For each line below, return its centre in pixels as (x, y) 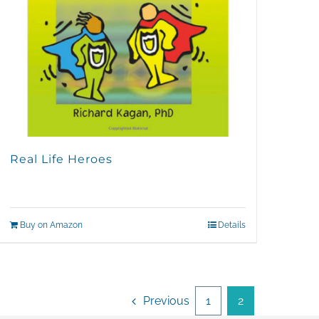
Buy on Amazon (51, 225)
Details (231, 225)
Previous (166, 301)
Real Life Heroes (61, 159)
